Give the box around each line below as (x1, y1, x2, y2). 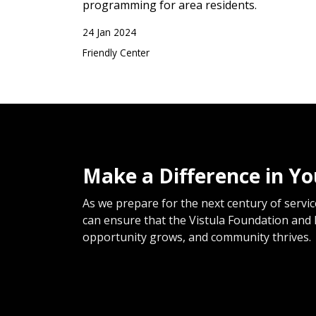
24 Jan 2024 (83, 25, 136, 39)
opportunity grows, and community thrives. (83, 229, 311, 245)
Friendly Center (83, 46, 150, 59)
